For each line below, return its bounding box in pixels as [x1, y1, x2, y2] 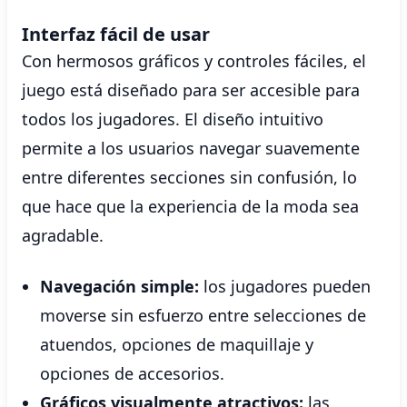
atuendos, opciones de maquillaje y [40, 333, 313, 355]
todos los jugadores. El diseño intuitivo [22, 108, 323, 130]
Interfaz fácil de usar [22, 22, 210, 46]
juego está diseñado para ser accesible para [22, 79, 360, 101]
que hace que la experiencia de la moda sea [22, 195, 359, 217]
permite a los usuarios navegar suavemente [22, 137, 360, 159]
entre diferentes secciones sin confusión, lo [22, 166, 357, 188]
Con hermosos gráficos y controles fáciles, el [22, 50, 366, 72]
